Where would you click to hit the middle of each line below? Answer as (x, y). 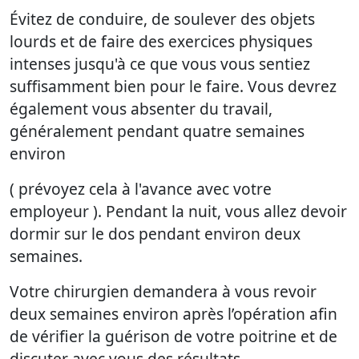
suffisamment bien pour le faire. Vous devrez (173, 87)
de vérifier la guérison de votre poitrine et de (173, 337)
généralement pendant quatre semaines (157, 131)
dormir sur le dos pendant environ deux (155, 234)
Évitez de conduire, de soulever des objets (162, 19)
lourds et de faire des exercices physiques (161, 42)
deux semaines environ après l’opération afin (173, 314)
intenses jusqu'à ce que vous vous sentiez (160, 64)
